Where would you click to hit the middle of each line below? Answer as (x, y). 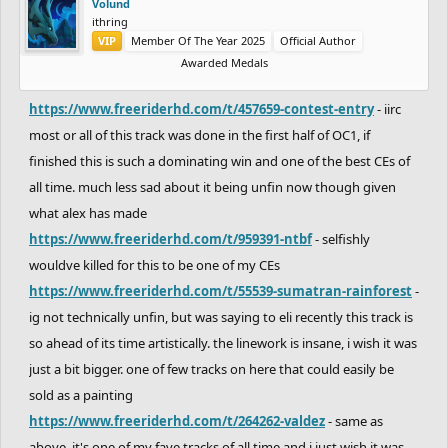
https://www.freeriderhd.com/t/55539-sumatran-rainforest (220, 290)
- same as (354, 420)
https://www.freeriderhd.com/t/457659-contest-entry (201, 108)
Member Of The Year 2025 (198, 40)
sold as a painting (81, 394)
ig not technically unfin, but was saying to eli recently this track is (221, 316)
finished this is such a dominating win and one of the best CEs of (219, 160)
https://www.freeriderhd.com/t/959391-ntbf (170, 238)
